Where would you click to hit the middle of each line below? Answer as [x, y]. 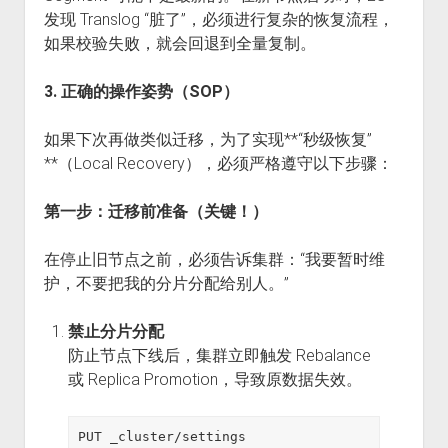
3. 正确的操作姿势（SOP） [141, 91]
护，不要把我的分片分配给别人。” [166, 283]
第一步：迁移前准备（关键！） [155, 211]
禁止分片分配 [115, 331]
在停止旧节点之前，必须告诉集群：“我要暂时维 [214, 259]
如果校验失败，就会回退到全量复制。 [179, 43]
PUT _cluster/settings [162, 436]
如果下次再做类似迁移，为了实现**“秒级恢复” [207, 139]
